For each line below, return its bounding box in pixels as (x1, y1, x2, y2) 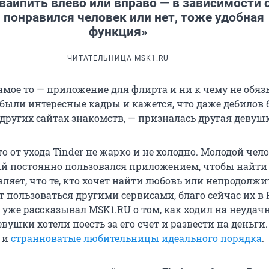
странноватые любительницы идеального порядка (11, 232, 262, 245)
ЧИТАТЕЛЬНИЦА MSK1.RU (67, 54, 169, 63)
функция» (88, 25, 147, 40)
